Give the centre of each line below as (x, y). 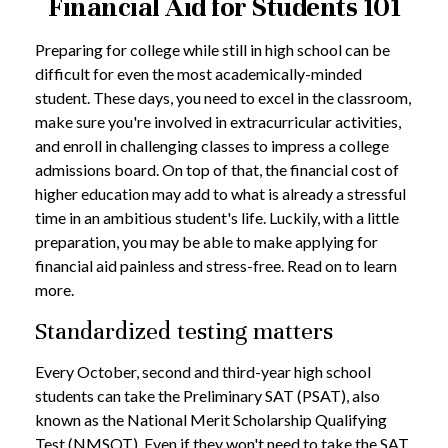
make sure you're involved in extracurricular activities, (218, 121)
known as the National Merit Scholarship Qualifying (211, 419)
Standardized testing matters (184, 331)
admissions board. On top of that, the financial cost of (217, 169)
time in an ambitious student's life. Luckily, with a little (217, 217)
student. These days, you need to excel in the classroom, (223, 97)
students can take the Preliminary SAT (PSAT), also (207, 395)
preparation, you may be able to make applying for (206, 241)
